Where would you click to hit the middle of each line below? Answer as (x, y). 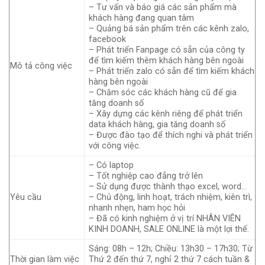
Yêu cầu (26, 197)
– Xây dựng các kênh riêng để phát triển (166, 114)
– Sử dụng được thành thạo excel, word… (168, 186)
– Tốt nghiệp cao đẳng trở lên (146, 176)
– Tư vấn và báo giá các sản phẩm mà (163, 7)
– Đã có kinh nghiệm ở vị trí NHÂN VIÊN (165, 218)
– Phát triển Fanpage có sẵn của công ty (167, 50)
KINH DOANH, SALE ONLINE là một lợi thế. (169, 229)
